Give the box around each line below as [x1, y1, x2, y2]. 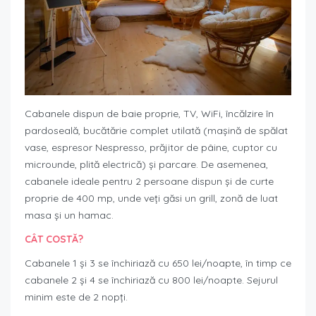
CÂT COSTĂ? [25, 233, 83, 246]
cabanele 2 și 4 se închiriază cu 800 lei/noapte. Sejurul [25, 274, 278, 287]
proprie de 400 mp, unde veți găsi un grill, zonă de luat [25, 192, 278, 205]
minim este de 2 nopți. [25, 291, 128, 304]
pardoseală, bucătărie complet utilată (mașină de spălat [25, 124, 288, 138]
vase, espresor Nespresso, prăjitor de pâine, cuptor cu [25, 141, 277, 154]
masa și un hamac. [25, 209, 114, 222]
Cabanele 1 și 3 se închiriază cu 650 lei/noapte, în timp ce [25, 257, 291, 270]
